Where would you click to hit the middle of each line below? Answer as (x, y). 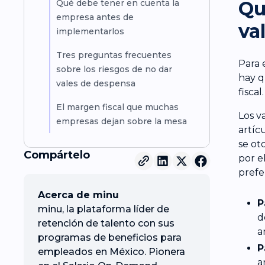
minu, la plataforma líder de (104, 209)
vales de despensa (96, 84)
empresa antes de (95, 17)
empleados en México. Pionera (112, 252)
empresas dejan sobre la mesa (121, 122)
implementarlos (90, 32)
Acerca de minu (78, 195)
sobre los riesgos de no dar (114, 70)
